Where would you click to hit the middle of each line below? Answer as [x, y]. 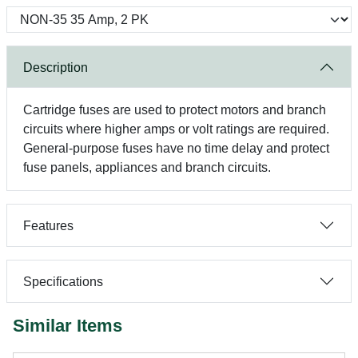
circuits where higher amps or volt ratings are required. [176, 129]
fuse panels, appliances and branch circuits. [147, 167]
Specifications [63, 281]
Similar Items [68, 326]
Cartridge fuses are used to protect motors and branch [175, 110]
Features [48, 225]
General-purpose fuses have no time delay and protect [176, 148]
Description [56, 67]
